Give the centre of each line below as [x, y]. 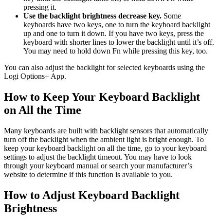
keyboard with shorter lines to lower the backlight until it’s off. [119, 42]
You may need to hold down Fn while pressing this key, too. [116, 51]
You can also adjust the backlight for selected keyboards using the [104, 68]
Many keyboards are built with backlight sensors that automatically [106, 131]
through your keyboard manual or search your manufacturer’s [98, 166]
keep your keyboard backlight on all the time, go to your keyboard [105, 148]
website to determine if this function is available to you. [88, 175]
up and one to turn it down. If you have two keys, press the [114, 34]
